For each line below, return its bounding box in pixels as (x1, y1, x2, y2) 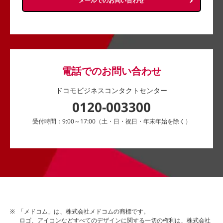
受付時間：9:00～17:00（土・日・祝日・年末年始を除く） (32, 116, 191, 125)
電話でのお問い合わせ (62, 64, 161, 78)
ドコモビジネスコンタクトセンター (56, 85, 167, 95)
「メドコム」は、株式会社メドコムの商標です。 (18, 207, 149, 216)
